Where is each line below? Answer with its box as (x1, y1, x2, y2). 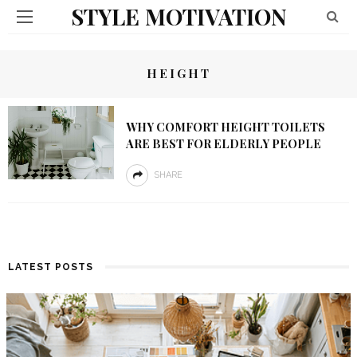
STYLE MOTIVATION (70, 2, 287, 31)
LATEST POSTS (8, 261, 93, 273)
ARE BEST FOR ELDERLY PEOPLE (125, 135, 321, 151)
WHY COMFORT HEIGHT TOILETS (125, 119, 325, 135)
